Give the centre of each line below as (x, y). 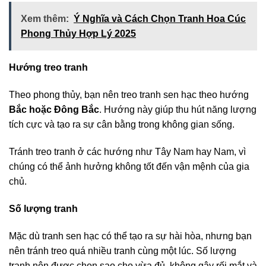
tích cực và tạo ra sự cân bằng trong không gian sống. (122, 125)
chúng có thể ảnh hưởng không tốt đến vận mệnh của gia (129, 166)
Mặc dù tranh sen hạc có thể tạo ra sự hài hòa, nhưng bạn (130, 236)
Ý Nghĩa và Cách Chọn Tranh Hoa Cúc (160, 19)
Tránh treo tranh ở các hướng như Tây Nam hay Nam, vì (127, 151)
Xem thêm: (45, 19)
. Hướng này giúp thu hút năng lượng (178, 110)
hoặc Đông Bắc (64, 110)
